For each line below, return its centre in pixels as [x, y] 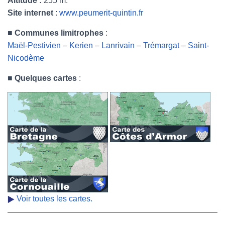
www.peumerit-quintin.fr [101, 13]
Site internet [30, 13]
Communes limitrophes [59, 33]
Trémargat [161, 45]
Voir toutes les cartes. [54, 199]
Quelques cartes [46, 78]
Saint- [198, 45]
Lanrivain [118, 45]
